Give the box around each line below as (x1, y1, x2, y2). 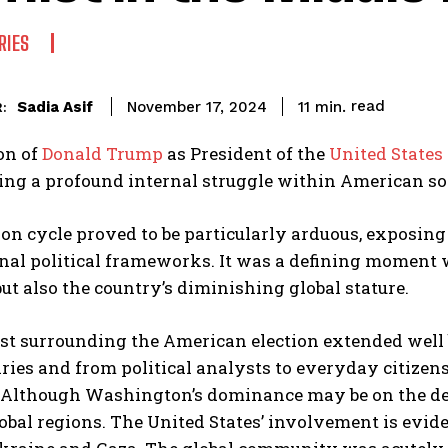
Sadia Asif (17, 97, 93, 116)
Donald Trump (42, 142, 163, 165)
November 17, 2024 (127, 98, 267, 117)
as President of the (163, 142, 329, 165)
